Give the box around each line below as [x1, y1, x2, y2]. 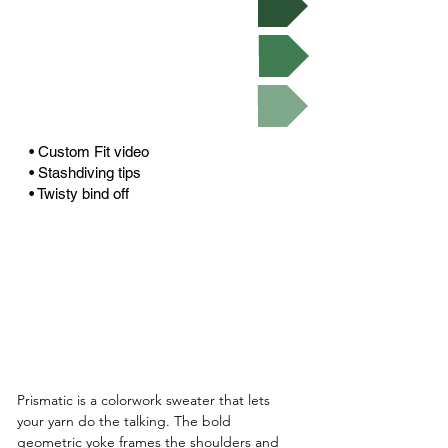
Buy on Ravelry [98, 35, 223, 59]
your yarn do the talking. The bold [17, 411, 235, 430]
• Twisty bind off [29, 184, 129, 202]
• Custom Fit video [29, 142, 153, 160]
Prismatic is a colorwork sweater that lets [17, 390, 274, 409]
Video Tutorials [96, 85, 223, 109]
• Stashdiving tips [29, 163, 145, 181]
